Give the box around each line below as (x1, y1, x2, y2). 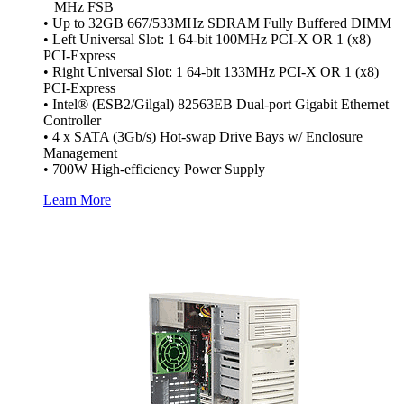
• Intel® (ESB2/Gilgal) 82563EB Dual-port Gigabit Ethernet (43, 96, 389, 112)
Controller (43, 112, 101, 128)
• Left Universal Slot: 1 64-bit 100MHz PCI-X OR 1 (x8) (43, 31, 371, 47)
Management (43, 144, 117, 161)
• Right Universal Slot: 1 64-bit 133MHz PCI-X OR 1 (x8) (43, 63, 379, 79)
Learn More (43, 191, 111, 207)
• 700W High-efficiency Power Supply (43, 161, 265, 177)
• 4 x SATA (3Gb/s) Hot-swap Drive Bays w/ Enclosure (43, 128, 363, 144)
